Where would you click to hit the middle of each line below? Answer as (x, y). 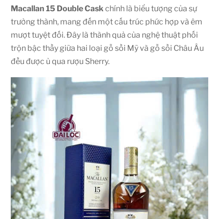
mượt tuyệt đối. (39, 35)
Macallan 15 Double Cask (57, 8)
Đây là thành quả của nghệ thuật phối (132, 35)
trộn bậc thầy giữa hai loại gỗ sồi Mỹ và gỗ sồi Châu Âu (108, 48)
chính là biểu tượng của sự (151, 8)
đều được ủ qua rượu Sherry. (60, 61)
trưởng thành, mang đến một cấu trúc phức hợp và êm (107, 22)
